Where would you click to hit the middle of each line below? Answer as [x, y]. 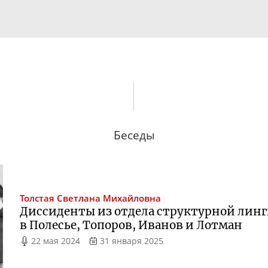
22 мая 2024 [56, 241]
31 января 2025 [131, 241]
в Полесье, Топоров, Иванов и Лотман [131, 226]
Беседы [134, 135]
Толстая [37, 199]
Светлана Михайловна [109, 199]
